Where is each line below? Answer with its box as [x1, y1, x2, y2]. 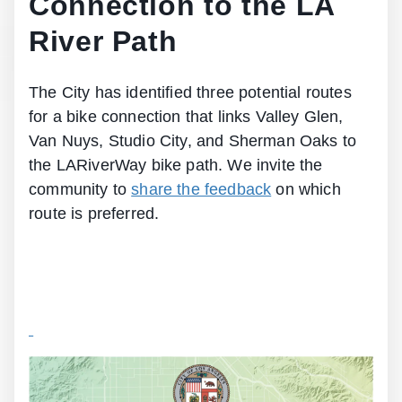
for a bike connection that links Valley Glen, [29, 107, 344, 126]
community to [29, 179, 132, 198]
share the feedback [131, 179, 272, 198]
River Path [29, 24, 178, 57]
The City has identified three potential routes [29, 83, 352, 101]
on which [271, 179, 341, 198]
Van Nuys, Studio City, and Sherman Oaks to [29, 131, 357, 150]
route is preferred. [29, 204, 160, 223]
